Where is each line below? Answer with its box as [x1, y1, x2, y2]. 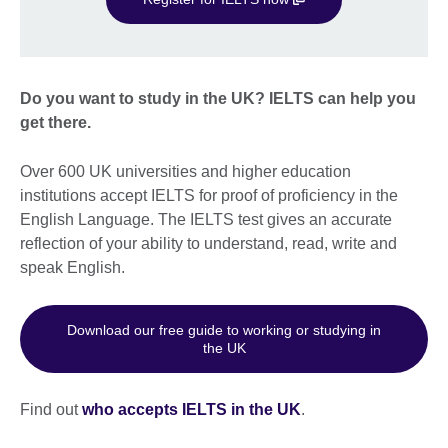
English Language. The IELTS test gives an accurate [20, 211, 392, 229]
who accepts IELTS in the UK [82, 400, 301, 418]
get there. [20, 114, 91, 132]
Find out [20, 400, 82, 418]
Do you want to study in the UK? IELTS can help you [20, 90, 416, 108]
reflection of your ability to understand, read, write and [20, 235, 397, 253]
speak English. [20, 259, 129, 277]
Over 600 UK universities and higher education [20, 163, 351, 181]
